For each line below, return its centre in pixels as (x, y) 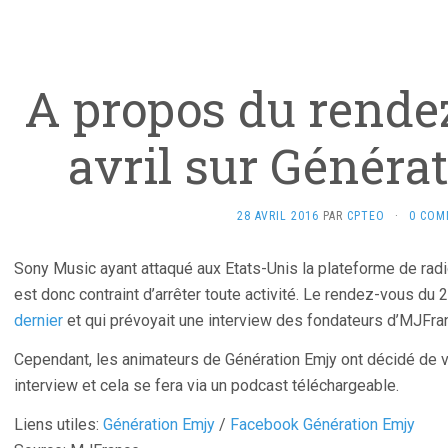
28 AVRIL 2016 (277, 216)
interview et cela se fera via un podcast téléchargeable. (206, 385)
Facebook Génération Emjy (322, 424)
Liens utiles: (58, 424)
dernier (38, 320)
